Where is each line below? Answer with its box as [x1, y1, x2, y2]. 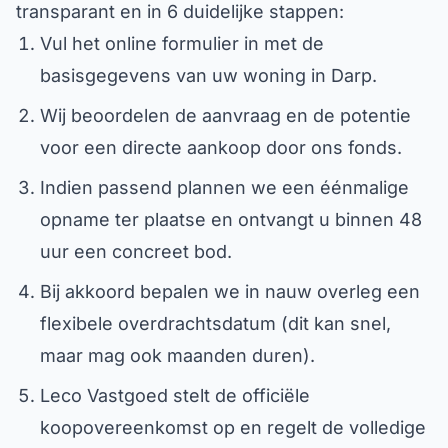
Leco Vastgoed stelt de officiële [40, 385, 310, 406]
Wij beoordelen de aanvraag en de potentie [40, 105, 411, 126]
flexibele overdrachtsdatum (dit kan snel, [40, 313, 391, 334]
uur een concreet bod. [40, 241, 232, 262]
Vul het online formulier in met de [40, 33, 324, 54]
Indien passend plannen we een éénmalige [40, 177, 409, 198]
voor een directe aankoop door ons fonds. [40, 137, 402, 158]
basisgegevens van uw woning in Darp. [40, 65, 377, 86]
